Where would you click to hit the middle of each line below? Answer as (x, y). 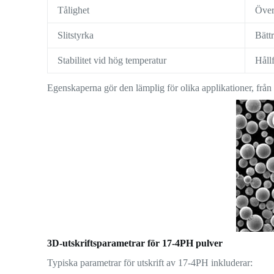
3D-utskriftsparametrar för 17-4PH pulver (135, 243)
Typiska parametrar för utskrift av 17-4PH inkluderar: (150, 263)
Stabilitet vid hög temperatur (112, 60)
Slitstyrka (76, 35)
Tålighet (74, 10)
